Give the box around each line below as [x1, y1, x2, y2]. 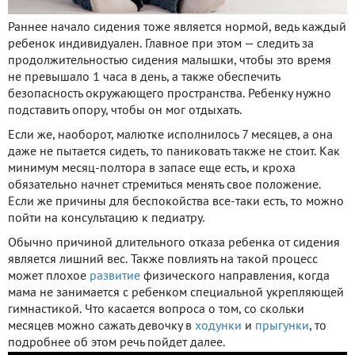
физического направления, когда [140, 270, 330, 282]
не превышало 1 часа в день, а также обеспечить [8, 71, 280, 83]
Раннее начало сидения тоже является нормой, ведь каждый [8, 21, 346, 33]
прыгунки [255, 320, 309, 332]
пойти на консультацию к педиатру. [8, 212, 204, 224]
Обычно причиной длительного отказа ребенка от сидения [8, 237, 340, 249]
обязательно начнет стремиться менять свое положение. [8, 179, 321, 191]
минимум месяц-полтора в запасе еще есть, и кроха [8, 162, 296, 174]
